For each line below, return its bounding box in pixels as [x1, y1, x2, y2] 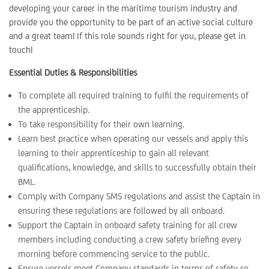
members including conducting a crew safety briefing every [18, 234, 241, 244]
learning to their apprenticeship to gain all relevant [18, 148, 209, 158]
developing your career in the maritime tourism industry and [9, 3, 237, 13]
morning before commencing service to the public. [18, 249, 210, 259]
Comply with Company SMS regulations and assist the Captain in [18, 191, 260, 201]
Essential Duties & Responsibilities [9, 67, 137, 77]
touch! [9, 44, 32, 55]
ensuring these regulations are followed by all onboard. [18, 205, 225, 216]
